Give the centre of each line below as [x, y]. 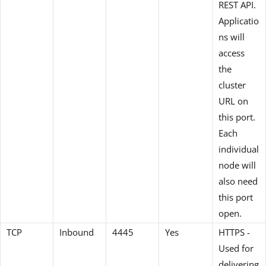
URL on [233, 101]
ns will [232, 37]
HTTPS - [234, 232]
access [232, 53]
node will [237, 165]
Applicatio [239, 20]
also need [238, 181]
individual [239, 149]
